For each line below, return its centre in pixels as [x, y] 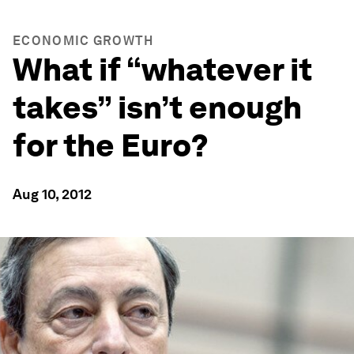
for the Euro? [111, 145]
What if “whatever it [162, 70]
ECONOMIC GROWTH [83, 41]
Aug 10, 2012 [52, 194]
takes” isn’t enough [157, 107]
